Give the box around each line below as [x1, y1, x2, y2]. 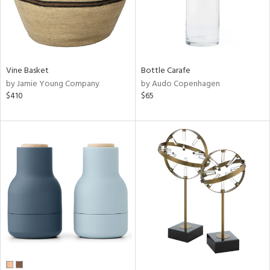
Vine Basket [6, 63, 49, 78]
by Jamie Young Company [6, 77, 99, 91]
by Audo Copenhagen [140, 77, 220, 91]
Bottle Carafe [140, 63, 190, 78]
